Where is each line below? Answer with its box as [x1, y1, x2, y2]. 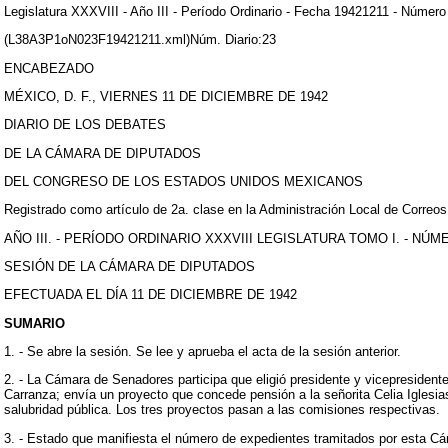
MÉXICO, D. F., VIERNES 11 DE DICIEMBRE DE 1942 [4, 88, 328, 104]
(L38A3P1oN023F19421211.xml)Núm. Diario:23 [4, 32, 276, 48]
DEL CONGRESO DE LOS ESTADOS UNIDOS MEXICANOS [4, 173, 363, 189]
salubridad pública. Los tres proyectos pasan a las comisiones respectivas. [4, 402, 440, 418]
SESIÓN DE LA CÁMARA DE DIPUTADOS [4, 258, 255, 274]
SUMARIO [4, 315, 65, 331]
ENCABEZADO [4, 60, 94, 76]
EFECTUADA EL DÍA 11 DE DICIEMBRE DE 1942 [4, 287, 297, 303]
